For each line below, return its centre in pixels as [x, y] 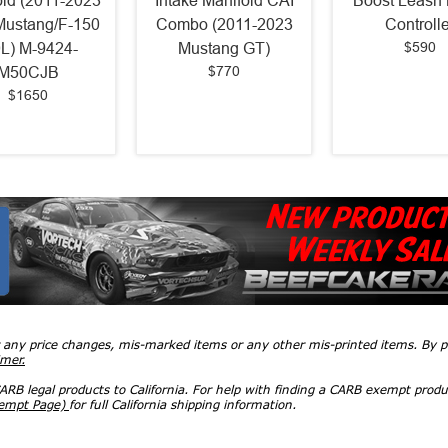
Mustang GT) [224, 49]
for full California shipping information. [182, 405]
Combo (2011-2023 [224, 25]
